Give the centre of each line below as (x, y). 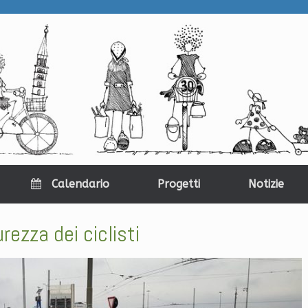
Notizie (266, 184)
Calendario (80, 184)
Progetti (178, 184)
